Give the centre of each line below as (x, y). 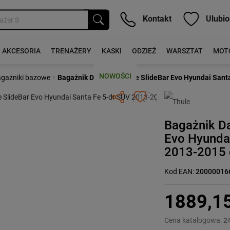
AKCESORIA (21, 51)
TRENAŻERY (71, 51)
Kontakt (156, 18)
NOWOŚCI (115, 76)
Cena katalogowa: (194, 220)
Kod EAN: (180, 171)
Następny (159, 98)
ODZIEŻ (144, 51)
